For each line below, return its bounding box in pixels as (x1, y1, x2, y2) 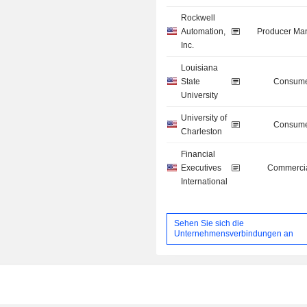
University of (181, 113, 228, 123)
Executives (181, 163, 222, 173)
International (181, 177, 228, 187)
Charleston (181, 127, 223, 137)
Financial (181, 149, 216, 160)
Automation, (181, 27, 226, 37)
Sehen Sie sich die (174, 218, 245, 228)
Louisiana (181, 63, 219, 73)
